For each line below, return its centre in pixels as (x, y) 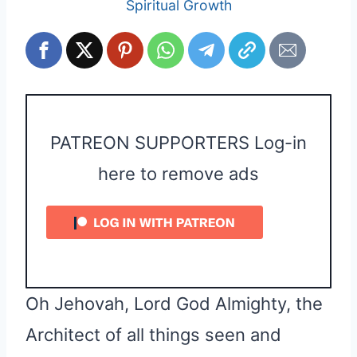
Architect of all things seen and (153, 334)
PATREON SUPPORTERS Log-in (178, 142)
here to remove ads (178, 173)
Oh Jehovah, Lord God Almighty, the (174, 303)
